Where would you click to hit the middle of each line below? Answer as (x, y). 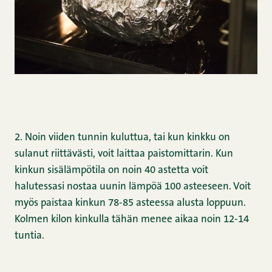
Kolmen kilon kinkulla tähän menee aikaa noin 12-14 (132, 220)
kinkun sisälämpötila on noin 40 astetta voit (111, 171)
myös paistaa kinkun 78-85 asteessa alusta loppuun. (130, 203)
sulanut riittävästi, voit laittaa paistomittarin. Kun (124, 154)
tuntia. (29, 236)
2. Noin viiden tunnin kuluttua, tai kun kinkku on (122, 138)
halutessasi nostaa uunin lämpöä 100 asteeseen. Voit (133, 187)
